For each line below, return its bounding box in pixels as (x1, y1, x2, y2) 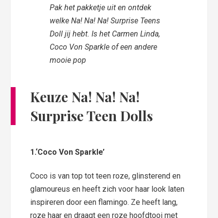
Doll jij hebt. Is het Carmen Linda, (50, 29, 161, 39)
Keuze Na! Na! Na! (30, 88, 140, 106)
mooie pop (50, 55, 87, 65)
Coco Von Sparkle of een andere (50, 42, 158, 52)
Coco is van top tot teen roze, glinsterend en (30, 171, 181, 181)
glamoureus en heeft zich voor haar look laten (30, 184, 185, 194)
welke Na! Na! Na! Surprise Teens (50, 16, 161, 26)
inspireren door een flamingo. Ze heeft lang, (30, 197, 178, 207)
